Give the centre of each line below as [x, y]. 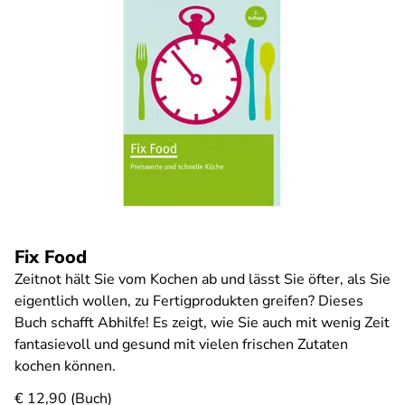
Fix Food [51, 257]
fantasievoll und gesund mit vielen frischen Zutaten [181, 344]
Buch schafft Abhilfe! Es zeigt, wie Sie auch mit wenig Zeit [202, 323]
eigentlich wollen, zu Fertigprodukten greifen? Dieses [189, 301]
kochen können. [65, 366]
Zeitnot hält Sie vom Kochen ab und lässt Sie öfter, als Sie [202, 279]
